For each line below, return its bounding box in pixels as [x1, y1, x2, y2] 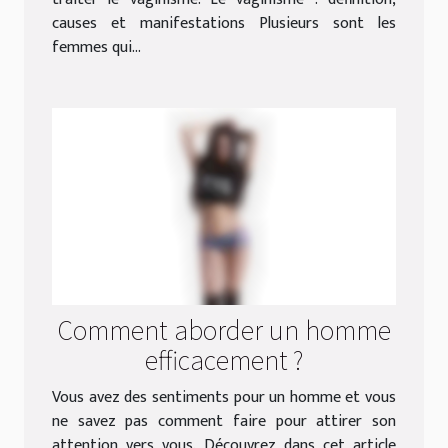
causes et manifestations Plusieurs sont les [52, 9, 396, 37]
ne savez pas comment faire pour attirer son [52, 407, 396, 435]
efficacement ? [145, 340, 303, 377]
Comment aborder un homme [57, 310, 391, 347]
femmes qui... [52, 33, 141, 61]
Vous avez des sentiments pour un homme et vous [52, 383, 396, 411]
